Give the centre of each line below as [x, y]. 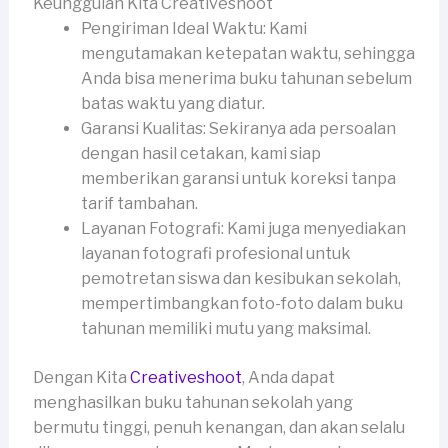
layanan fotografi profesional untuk [215, 254]
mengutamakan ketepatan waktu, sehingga [247, 54]
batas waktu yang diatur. [172, 104]
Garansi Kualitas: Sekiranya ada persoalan [238, 129]
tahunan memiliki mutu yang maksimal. [225, 329]
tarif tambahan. [139, 204]
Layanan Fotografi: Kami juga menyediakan [243, 229]
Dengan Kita [81, 378]
